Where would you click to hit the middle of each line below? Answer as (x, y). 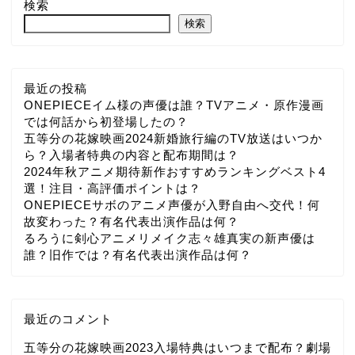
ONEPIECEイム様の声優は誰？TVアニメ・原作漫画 (174, 105)
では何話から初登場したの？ (106, 121)
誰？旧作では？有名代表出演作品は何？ (138, 254)
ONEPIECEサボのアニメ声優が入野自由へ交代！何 (172, 204)
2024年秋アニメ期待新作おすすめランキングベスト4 (175, 171)
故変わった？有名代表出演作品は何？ (132, 221)
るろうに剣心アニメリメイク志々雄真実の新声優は (170, 238)
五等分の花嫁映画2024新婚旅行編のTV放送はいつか (173, 138)
